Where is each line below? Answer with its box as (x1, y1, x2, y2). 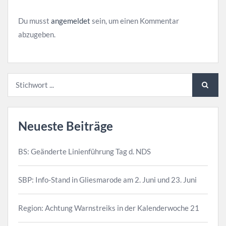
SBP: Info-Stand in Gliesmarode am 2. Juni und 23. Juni (18, 175, 197, 185)
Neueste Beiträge (18, 118, 113, 133)
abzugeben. (18, 29, 55, 39)
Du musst (18, 16, 51, 25)
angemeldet (51, 16, 90, 25)
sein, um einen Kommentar (90, 16, 179, 25)
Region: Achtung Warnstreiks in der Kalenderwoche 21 (18, 203, 199, 213)
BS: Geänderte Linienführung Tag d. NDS (18, 147, 151, 156)
